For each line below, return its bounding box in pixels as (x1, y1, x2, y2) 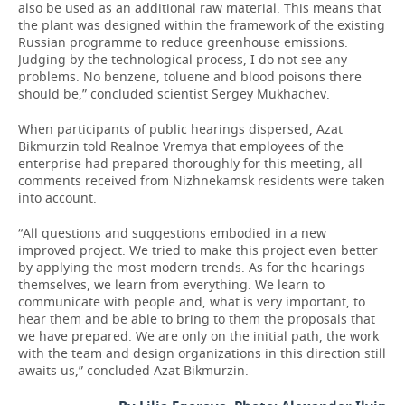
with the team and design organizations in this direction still (18, 344, 386, 362)
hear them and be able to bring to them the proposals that (18, 310, 375, 327)
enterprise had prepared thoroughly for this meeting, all (18, 155, 363, 172)
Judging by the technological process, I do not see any (18, 51, 347, 68)
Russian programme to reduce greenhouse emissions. (18, 33, 348, 51)
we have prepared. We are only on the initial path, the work (18, 327, 379, 344)
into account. (18, 189, 97, 206)
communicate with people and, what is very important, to (18, 293, 365, 310)
